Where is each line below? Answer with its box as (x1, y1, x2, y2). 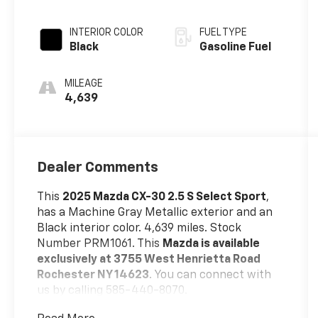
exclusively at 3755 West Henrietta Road (37, 253, 261, 265)
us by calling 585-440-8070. (37, 285, 188, 297)
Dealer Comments (37, 160, 159, 175)
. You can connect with (149, 269, 272, 281)
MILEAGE (65, 79, 104, 89)
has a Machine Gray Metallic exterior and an (37, 207, 273, 219)
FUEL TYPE (199, 28, 247, 38)
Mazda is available (163, 238, 261, 250)
